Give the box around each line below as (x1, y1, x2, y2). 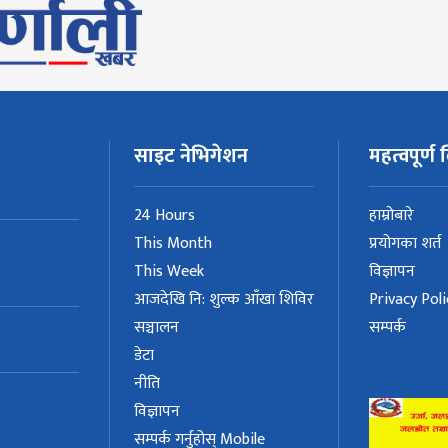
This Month (133, 230, 212, 257)
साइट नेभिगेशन (133, 139, 248, 173)
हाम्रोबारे (369, 202, 415, 229)
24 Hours (133, 202, 195, 229)
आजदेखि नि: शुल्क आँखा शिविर (133, 286, 314, 313)
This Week (133, 258, 204, 285)
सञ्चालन (133, 314, 179, 341)
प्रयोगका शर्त (369, 230, 442, 257)
